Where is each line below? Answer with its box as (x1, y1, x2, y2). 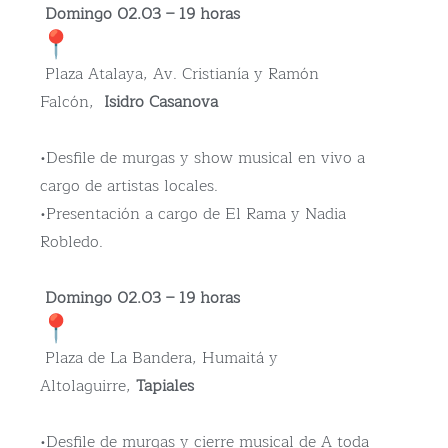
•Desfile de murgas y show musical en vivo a (40, 145, 365, 172)
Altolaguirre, (40, 373, 136, 400)
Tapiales (136, 373, 194, 400)
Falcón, (40, 89, 99, 116)
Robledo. (40, 229, 103, 256)
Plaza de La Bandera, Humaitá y (40, 345, 278, 372)
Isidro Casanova (99, 89, 218, 116)
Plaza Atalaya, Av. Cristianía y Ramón (40, 61, 319, 88)
